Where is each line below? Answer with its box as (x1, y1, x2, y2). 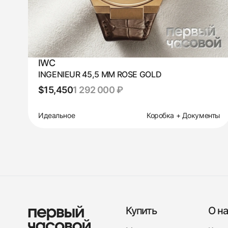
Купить (126, 204, 157, 217)
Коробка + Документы (146, 110, 220, 120)
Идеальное (38, 110, 75, 120)
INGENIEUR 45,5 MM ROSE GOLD (38, 69, 162, 79)
